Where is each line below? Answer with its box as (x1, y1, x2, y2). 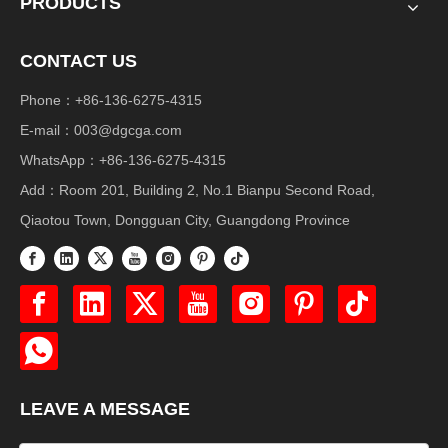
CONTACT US (20, 51, 137, 71)
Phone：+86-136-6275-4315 (20, 92, 202, 108)
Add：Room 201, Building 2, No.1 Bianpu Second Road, (20, 182, 375, 198)
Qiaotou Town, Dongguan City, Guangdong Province (20, 212, 350, 228)
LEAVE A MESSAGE (20, 398, 190, 419)
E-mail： (20, 122, 74, 138)
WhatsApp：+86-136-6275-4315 (20, 152, 226, 168)
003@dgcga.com (74, 122, 182, 138)
